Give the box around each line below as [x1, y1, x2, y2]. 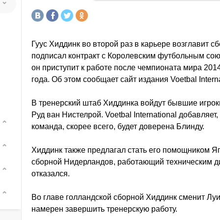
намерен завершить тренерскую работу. [31, 205, 177, 213]
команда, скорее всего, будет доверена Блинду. [31, 122, 204, 131]
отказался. [31, 169, 70, 178]
